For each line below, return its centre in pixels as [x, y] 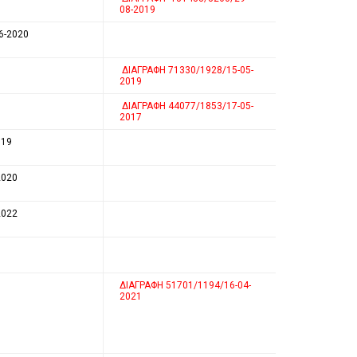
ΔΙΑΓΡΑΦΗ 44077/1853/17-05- [186, 106]
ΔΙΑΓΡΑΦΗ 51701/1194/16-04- [185, 285]
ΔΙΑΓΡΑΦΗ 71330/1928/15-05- [186, 70]
